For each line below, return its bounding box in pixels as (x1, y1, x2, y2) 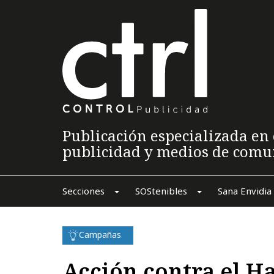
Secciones (62, 184, 105, 197)
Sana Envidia (217, 184, 272, 197)
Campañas (79, 228, 121, 240)
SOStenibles (135, 184, 187, 197)
